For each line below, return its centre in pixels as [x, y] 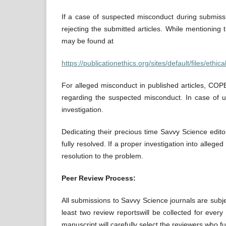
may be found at [88, 41]
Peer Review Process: [99, 178]
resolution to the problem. [102, 156]
